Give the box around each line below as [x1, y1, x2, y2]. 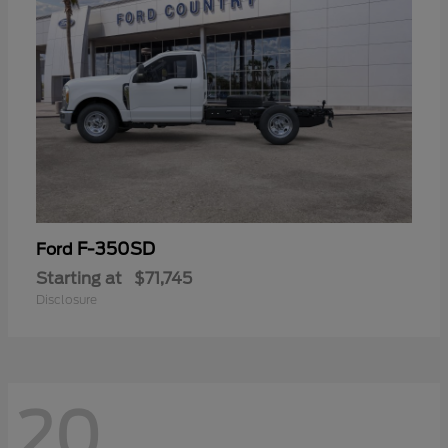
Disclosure [36, 292, 97, 308]
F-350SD [77, 239, 155, 260]
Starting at [36, 269, 122, 289]
